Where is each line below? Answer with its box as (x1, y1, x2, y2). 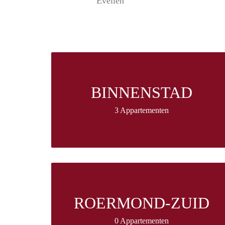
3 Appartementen (115, 106, 169, 115)
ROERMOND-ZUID (74, 194, 209, 212)
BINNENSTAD (91, 83, 192, 102)
